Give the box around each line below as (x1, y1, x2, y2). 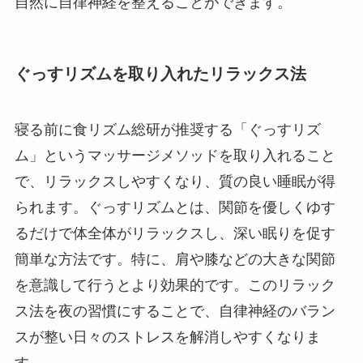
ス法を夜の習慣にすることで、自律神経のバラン (14, 303, 335, 320)
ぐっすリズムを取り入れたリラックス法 (14, 64, 306, 83)
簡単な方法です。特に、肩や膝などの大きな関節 (14, 251, 335, 268)
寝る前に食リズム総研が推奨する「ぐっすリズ (14, 122, 321, 139)
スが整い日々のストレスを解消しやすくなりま (14, 329, 321, 346)
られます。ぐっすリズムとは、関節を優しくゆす (14, 199, 335, 216)
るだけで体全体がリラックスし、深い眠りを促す (14, 225, 335, 242)
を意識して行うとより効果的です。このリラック (14, 277, 335, 294)
